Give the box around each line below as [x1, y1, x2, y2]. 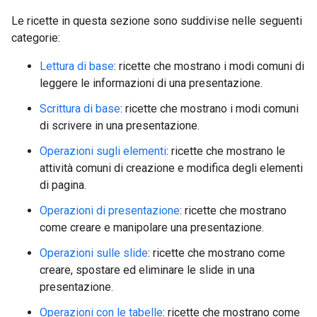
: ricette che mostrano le [166, 144, 285, 158]
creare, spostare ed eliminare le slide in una [40, 263, 255, 277]
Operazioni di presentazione [40, 203, 180, 217]
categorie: [11, 30, 60, 45]
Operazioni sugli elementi [40, 144, 166, 158]
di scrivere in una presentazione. [40, 118, 200, 132]
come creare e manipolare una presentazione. [40, 220, 264, 234]
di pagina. [40, 178, 86, 192]
